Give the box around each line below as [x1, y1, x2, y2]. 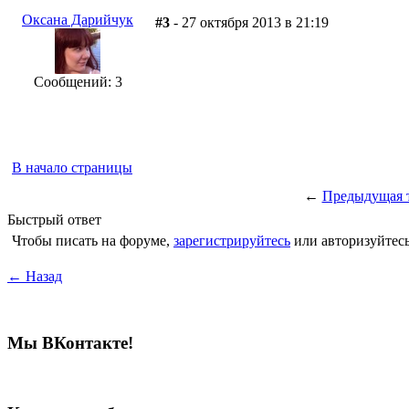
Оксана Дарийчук [22, 11, 133, 27]
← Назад [7, 267, 62, 284]
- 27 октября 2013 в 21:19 [170, 14, 329, 30]
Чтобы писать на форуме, [12, 232, 173, 248]
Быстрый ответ [7, 211, 101, 227]
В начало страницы [12, 159, 132, 175]
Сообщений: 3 [33, 73, 122, 89]
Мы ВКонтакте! [7, 332, 133, 352]
